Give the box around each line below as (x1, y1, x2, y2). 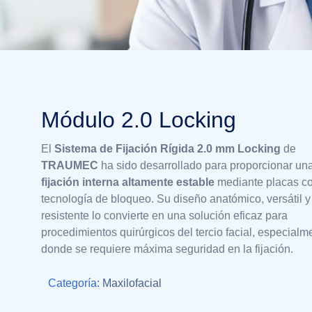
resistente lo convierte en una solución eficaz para (41, 210, 288, 221)
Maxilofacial (102, 277, 162, 289)
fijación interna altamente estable (41, 176, 215, 188)
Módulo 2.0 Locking (41, 107, 237, 132)
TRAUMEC (41, 159, 99, 171)
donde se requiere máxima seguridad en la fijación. (41, 243, 294, 255)
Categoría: (48, 277, 103, 289)
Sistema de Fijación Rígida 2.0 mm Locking (54, 143, 281, 155)
